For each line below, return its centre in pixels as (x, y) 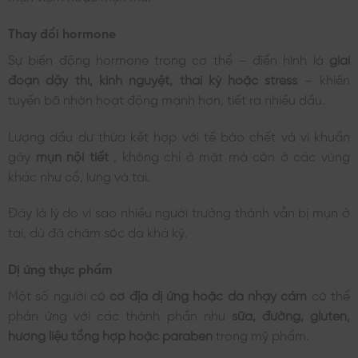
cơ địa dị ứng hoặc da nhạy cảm (211, 294)
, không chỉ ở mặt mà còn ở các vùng (232, 155)
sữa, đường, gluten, (291, 314)
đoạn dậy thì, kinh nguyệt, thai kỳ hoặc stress (156, 78)
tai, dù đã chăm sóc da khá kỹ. (98, 231)
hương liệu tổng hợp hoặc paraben (112, 334)
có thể (331, 294)
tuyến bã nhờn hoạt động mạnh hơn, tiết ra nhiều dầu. (167, 98)
